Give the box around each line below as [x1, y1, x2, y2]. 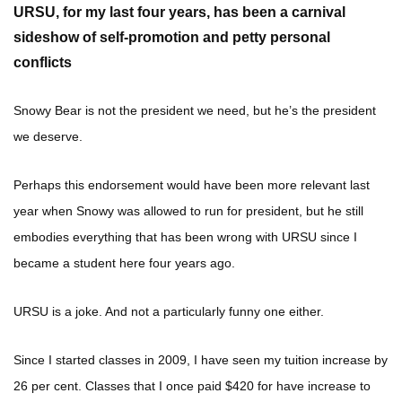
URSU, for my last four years [13, 4, 206, 21]
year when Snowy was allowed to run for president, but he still [13, 204, 363, 219]
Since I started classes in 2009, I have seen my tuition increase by [13, 353, 388, 368]
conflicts [13, 55, 72, 71]
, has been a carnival [206, 4, 345, 21]
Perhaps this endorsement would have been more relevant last [13, 178, 370, 193]
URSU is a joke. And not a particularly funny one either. [13, 304, 324, 319]
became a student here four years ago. [13, 256, 235, 271]
